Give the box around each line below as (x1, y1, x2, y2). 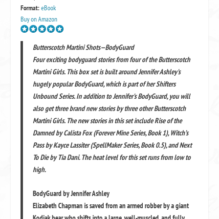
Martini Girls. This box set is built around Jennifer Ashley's (33, 66, 181, 76)
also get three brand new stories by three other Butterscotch (33, 103, 186, 113)
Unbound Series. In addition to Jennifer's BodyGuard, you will (33, 91, 191, 101)
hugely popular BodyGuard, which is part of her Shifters (33, 79, 176, 88)
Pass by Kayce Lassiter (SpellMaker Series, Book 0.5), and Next (33, 140, 192, 150)
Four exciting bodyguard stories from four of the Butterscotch (33, 54, 191, 64)
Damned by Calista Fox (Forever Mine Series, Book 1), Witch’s (33, 128, 189, 137)
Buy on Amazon (21, 14, 58, 23)
